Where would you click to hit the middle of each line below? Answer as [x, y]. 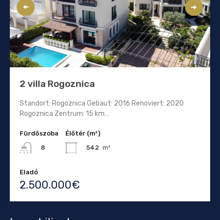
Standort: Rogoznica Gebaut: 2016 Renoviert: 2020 [102, 103]
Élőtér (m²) [83, 133]
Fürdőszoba [39, 133]
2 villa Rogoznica [57, 83]
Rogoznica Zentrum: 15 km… [64, 113]
